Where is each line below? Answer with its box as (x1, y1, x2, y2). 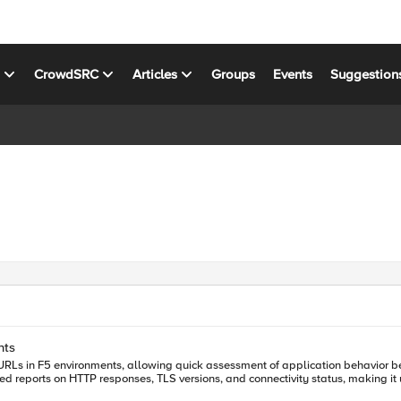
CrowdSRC (34, 65, 99, 82)
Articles (132, 65, 178, 82)
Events (273, 65, 313, 82)
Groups (211, 65, 256, 82)
